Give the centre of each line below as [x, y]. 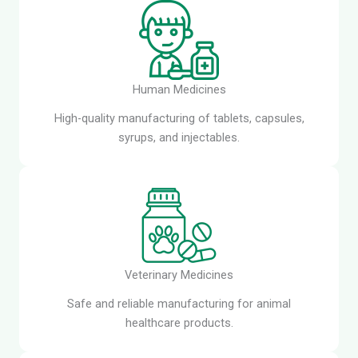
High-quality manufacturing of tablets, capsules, [179, 118]
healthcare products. [179, 322]
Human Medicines [179, 89]
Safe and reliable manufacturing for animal [179, 303]
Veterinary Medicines [179, 274]
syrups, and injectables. [179, 137]
